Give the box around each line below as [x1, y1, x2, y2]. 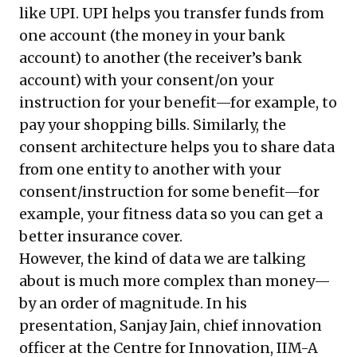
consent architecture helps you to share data [19, 137, 335, 156]
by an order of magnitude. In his [19, 293, 247, 312]
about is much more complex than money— [19, 271, 331, 290]
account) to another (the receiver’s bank [19, 48, 302, 67]
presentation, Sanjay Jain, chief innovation [19, 316, 322, 335]
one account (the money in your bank [19, 25, 285, 45]
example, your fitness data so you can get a [19, 204, 323, 223]
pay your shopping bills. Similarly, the [19, 115, 286, 134]
